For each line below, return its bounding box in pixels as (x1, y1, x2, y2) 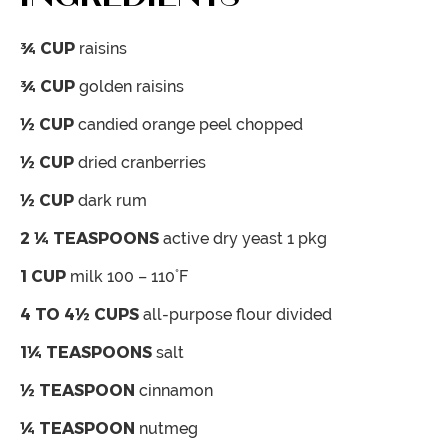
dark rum (78, 190, 147, 210)
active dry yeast (163, 228, 287, 248)
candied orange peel (78, 114, 236, 134)
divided (276, 304, 332, 324)
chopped (236, 114, 303, 134)
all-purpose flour (143, 304, 276, 324)
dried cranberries (78, 152, 206, 172)
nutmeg (139, 418, 198, 438)
